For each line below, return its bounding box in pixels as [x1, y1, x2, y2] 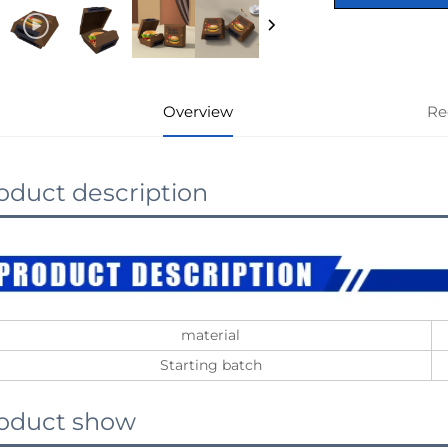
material [181, 326, 240, 345]
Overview [163, 101, 233, 121]
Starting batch [159, 356, 262, 375]
